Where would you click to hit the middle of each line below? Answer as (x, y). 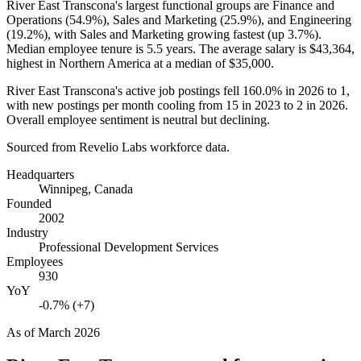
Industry (27, 232)
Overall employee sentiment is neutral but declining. (138, 119)
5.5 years (170, 48)
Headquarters (40, 174)
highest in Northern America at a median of (118, 63)
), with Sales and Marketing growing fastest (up (166, 34)
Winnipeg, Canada (86, 189)
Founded (29, 203)
